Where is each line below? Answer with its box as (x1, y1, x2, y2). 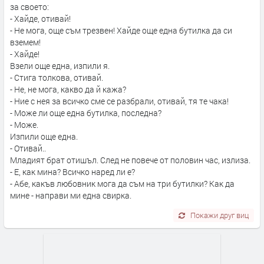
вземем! (10, 36, 42, 48)
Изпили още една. (10, 130, 80, 142)
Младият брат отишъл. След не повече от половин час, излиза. (10, 154, 252, 166)
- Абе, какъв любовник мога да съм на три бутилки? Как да (10, 177, 235, 189)
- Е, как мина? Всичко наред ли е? (10, 166, 137, 177)
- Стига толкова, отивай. (10, 71, 105, 83)
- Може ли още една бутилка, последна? (10, 107, 163, 118)
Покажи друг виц (190, 210, 249, 220)
